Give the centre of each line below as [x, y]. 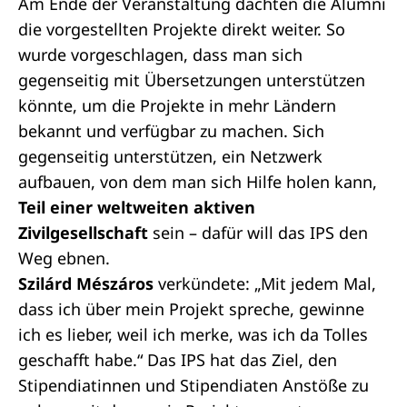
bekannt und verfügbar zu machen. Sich [171, 131]
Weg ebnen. [66, 258]
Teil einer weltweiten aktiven [137, 207]
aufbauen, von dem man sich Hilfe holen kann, [198, 182]
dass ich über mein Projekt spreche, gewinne [191, 309]
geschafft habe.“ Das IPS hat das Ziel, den [178, 360]
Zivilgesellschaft [85, 233]
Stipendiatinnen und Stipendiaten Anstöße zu [194, 385]
